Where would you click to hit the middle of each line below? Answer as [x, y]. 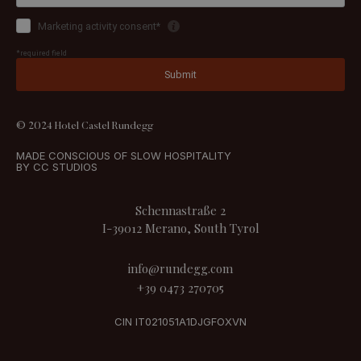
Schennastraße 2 [180, 211]
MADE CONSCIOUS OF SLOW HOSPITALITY [124, 156]
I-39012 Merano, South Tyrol [180, 228]
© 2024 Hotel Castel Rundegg [85, 127]
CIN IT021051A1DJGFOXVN [180, 322]
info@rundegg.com [180, 269]
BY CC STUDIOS [57, 167]
